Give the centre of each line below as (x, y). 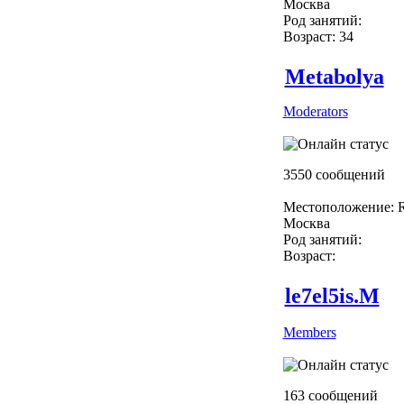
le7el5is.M (332, 295)
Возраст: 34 (318, 36)
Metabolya (334, 76)
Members (309, 332)
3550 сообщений (334, 174)
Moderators (315, 111)
